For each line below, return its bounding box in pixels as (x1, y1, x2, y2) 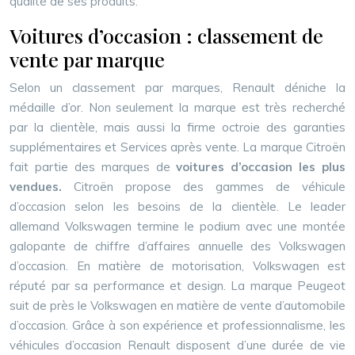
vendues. (10, 179, 74, 194)
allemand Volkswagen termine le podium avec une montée (10, 219, 345, 234)
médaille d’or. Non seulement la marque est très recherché (10, 100, 345, 115)
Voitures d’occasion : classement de (10, 22, 323, 48)
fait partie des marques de (10, 159, 177, 174)
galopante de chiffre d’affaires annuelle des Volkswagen (10, 239, 345, 254)
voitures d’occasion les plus (176, 159, 345, 174)
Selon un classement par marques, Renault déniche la (10, 80, 345, 95)
